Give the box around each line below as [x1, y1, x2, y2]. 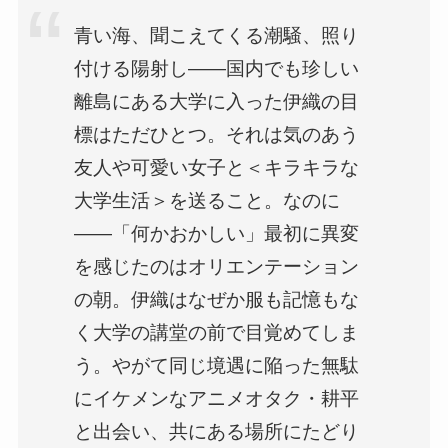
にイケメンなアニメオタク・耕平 [74, 388, 360, 410]
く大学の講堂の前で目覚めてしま [74, 322, 360, 344]
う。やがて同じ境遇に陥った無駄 [74, 355, 360, 377]
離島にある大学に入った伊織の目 [74, 91, 360, 113]
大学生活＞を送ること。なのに [74, 190, 341, 212]
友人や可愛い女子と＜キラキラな [74, 157, 360, 179]
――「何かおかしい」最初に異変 [74, 223, 360, 245]
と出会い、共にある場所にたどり [74, 421, 360, 443]
